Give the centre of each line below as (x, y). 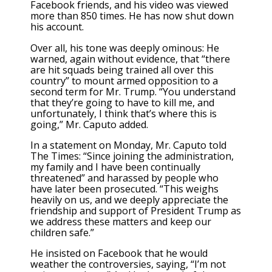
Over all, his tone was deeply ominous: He (125, 48)
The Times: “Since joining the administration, (132, 156)
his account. (57, 27)
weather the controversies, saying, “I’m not (128, 264)
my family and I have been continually (115, 167)
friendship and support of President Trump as (136, 210)
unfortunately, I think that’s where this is (124, 113)
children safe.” (62, 232)
